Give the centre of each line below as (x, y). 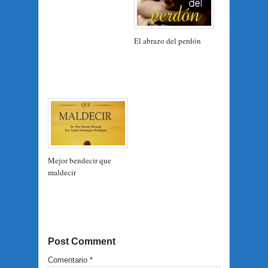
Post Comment (82, 241)
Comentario (69, 260)
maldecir (62, 173)
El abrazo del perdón (167, 41)
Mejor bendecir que (80, 161)
